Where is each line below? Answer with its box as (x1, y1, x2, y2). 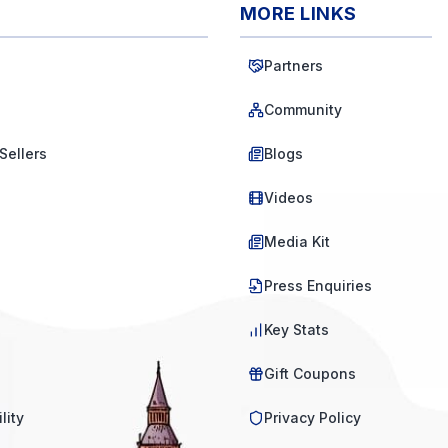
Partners (264, 57, 323, 74)
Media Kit (264, 233, 330, 250)
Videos (264, 189, 313, 206)
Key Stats (264, 321, 329, 338)
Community (264, 101, 342, 118)
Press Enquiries (264, 277, 372, 294)
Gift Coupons (264, 365, 356, 382)
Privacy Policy (264, 409, 361, 426)
